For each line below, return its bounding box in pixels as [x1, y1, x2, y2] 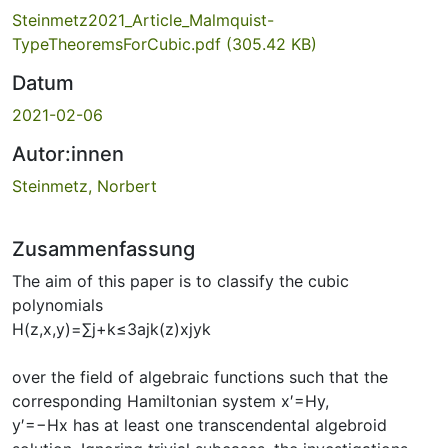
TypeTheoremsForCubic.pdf [12, 33, 226, 54]
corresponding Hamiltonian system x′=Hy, [12, 390, 329, 411]
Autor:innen [12, 141, 124, 166]
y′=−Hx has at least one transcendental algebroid [12, 414, 387, 435]
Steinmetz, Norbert [12, 175, 157, 196]
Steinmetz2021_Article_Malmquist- [12, 9, 274, 30]
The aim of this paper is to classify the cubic [12, 270, 349, 291]
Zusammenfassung [12, 236, 195, 261]
